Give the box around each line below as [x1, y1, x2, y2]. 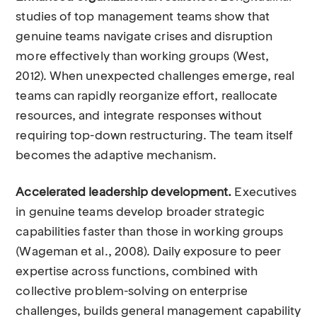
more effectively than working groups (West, [16, 51, 270, 63]
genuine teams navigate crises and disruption [16, 31, 273, 43]
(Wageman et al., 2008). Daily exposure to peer [16, 246, 282, 258]
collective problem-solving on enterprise [16, 286, 248, 298]
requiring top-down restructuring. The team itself [16, 130, 294, 142]
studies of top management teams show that [16, 11, 270, 23]
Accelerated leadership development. [16, 187, 232, 199]
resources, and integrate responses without [16, 110, 262, 122]
